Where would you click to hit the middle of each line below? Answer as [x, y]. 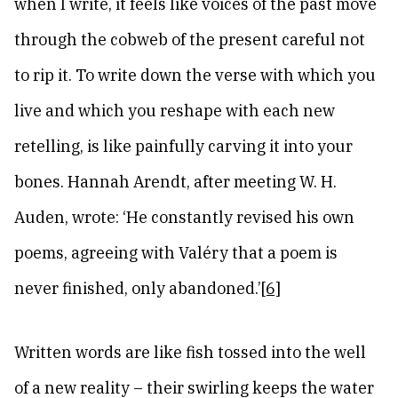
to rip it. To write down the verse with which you [195, 75]
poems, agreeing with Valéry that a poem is [176, 253]
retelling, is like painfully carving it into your [183, 146]
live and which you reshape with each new [175, 111]
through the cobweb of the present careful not [190, 40]
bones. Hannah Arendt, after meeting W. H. [175, 182]
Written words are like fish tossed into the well [190, 352]
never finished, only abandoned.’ [138, 288]
